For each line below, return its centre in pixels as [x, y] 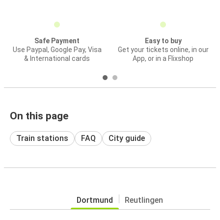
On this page [39, 116]
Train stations [42, 138]
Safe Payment [57, 41]
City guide [127, 138]
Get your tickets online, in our [163, 50]
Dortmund [95, 200]
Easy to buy [163, 41]
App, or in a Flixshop [163, 58]
